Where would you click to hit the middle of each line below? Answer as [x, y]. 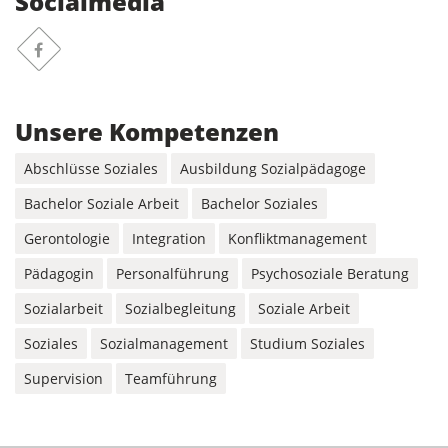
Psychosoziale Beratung [330, 274]
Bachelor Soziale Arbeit [101, 204]
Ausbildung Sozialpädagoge [273, 169]
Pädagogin [59, 274]
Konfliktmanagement [297, 239]
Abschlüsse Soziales [91, 169]
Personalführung [172, 274]
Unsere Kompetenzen [147, 132]
